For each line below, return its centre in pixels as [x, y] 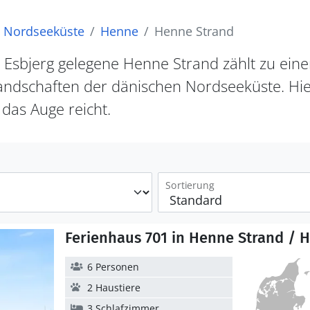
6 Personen [113, 267]
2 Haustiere [114, 288]
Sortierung [190, 185]
